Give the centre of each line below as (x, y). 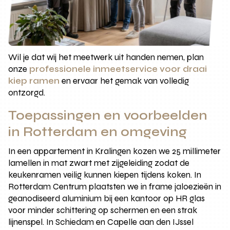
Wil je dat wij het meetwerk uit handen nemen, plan (106, 57)
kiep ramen (34, 81)
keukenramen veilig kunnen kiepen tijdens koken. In (105, 175)
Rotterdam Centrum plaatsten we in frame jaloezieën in (115, 187)
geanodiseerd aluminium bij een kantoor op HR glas (107, 199)
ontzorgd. (27, 93)
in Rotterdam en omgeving (98, 132)
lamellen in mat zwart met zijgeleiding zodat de (99, 163)
